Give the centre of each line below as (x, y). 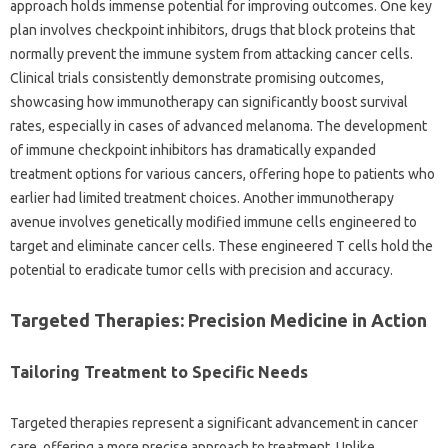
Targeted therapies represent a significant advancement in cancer (214, 423)
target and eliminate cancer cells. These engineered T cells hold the (221, 246)
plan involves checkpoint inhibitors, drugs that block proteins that (212, 30)
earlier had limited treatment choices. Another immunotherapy (202, 198)
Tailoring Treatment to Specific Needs (159, 372)
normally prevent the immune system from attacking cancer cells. (211, 54)
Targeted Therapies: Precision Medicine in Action (218, 320)
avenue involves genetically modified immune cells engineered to (213, 222)
